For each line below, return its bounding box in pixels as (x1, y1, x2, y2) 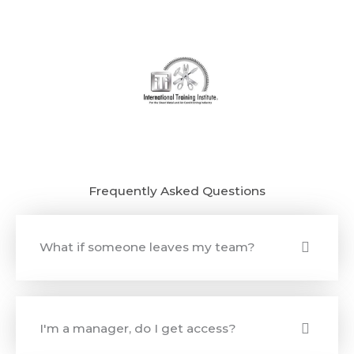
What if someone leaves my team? (40, 239, 255, 255)
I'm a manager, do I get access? (40, 321, 236, 337)
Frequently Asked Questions (88, 183, 265, 198)
